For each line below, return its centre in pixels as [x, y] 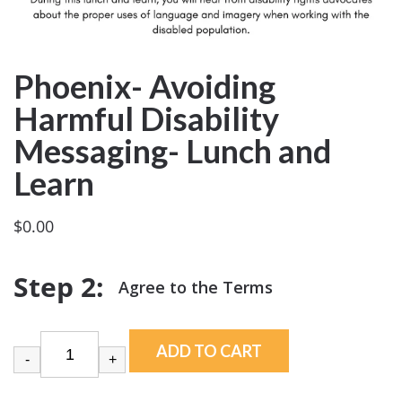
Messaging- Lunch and [172, 151]
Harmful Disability [146, 119]
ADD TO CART [210, 350]
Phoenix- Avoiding [144, 87]
